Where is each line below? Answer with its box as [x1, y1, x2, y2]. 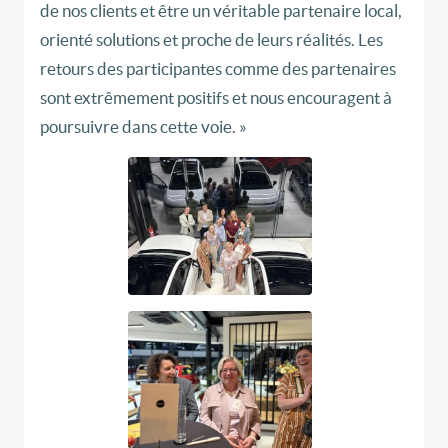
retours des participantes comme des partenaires [40, 59, 396, 79]
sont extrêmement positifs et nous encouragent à [40, 88, 392, 108]
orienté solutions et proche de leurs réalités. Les [40, 30, 383, 50]
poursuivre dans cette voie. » [40, 117, 247, 137]
